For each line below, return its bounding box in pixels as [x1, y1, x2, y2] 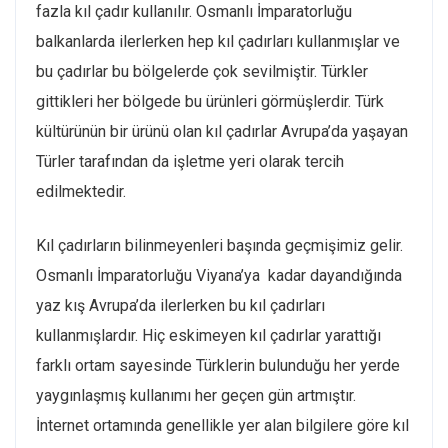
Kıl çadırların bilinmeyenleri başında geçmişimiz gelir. [36, 236, 403, 256]
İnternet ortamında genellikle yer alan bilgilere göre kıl [36, 416, 409, 436]
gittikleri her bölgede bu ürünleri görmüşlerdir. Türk [36, 92, 384, 112]
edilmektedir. [36, 182, 126, 202]
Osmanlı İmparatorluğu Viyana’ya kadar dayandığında [36, 266, 402, 286]
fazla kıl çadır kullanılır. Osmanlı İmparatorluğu [36, 2, 352, 22]
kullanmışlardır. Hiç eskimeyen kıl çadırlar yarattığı [36, 326, 381, 346]
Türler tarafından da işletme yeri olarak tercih [36, 152, 344, 172]
